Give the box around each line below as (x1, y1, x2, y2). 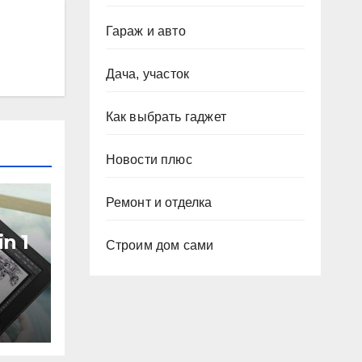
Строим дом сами (105, 238, 214, 252)
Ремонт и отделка (105, 196, 213, 209)
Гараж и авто (105, 24, 186, 38)
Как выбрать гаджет (105, 110, 227, 124)
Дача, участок (105, 67, 190, 81)
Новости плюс (105, 153, 192, 166)
